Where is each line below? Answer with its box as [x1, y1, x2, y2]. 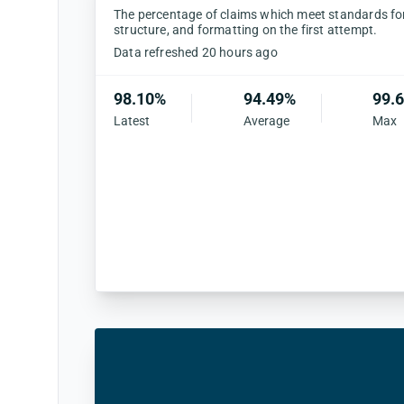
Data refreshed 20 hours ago [114, 44, 278, 60]
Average [243, 113, 289, 128]
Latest [114, 113, 150, 128]
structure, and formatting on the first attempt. [114, 22, 378, 37]
